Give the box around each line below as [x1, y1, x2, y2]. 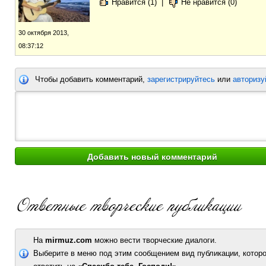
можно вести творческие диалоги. [92, 235, 217, 245]
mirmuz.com [45, 235, 92, 245]
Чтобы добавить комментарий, [35, 74, 147, 84]
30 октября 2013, [18, 28, 69, 36]
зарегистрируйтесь [147, 74, 215, 84]
